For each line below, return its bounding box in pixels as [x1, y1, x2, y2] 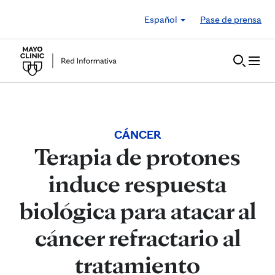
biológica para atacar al [19, 196, 256, 225]
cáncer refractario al [34, 223, 241, 252]
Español [144, 13, 179, 25]
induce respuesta [48, 169, 227, 198]
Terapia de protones [34, 142, 241, 171]
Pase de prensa [200, 13, 261, 25]
